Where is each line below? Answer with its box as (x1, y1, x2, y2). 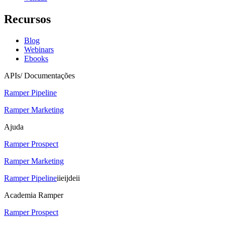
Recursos (4, 12, 51, 26)
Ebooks (24, 54, 48, 63)
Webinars (24, 45, 54, 54)
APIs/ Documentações (4, 71, 75, 80)
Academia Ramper (4, 190, 63, 199)
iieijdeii (57, 173, 80, 182)
